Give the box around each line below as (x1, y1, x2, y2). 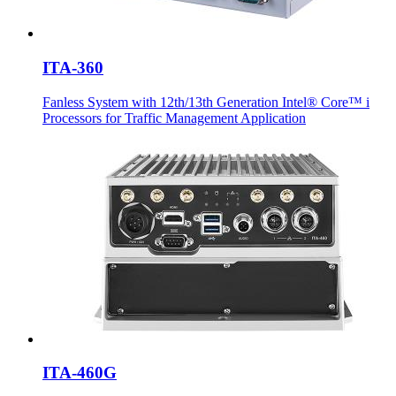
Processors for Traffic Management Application (42, 110, 306, 126)
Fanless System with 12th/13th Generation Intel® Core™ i (42, 94, 369, 110)
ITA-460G (42, 363, 117, 383)
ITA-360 (42, 57, 103, 77)
